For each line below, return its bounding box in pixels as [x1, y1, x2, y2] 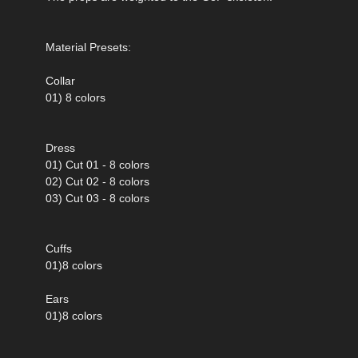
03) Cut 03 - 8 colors [46, 191, 149, 205]
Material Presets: [46, 40, 131, 54]
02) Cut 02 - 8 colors [46, 174, 149, 188]
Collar [46, 74, 75, 87]
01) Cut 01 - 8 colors [46, 157, 149, 171]
